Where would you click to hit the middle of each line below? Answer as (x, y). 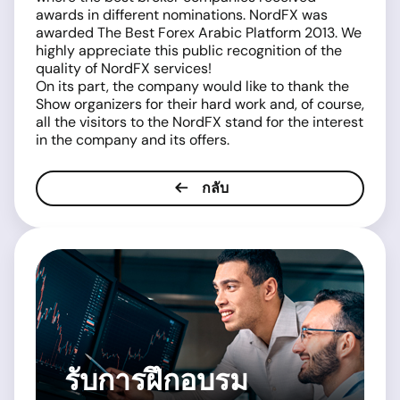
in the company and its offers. (133, 140)
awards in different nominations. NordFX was (182, 15)
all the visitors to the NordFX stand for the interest (200, 122)
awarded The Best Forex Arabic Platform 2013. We (199, 33)
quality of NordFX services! (124, 68)
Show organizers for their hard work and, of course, (200, 104)
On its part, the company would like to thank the (192, 86)
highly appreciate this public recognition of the (189, 50)
